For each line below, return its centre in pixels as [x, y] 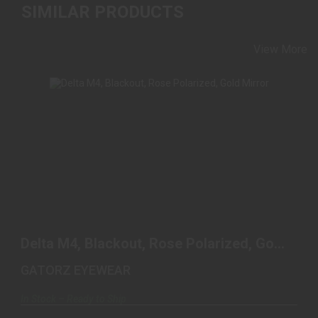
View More [280, 49]
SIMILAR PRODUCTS [103, 12]
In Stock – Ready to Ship [73, 298]
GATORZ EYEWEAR [76, 270]
